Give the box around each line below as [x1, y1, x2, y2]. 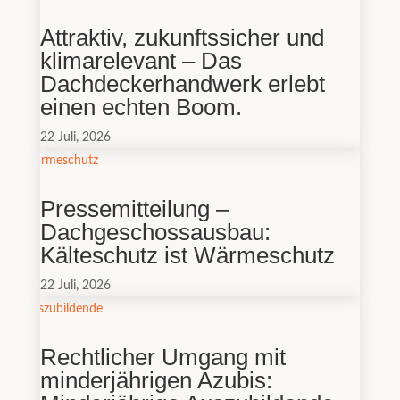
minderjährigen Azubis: [39, 366, 272, 394]
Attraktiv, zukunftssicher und [39, 23, 324, 51]
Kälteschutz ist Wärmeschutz [39, 241, 335, 269]
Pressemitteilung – [39, 195, 229, 222]
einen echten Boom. [39, 93, 242, 121]
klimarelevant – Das [39, 46, 242, 74]
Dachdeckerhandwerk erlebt [39, 70, 325, 97]
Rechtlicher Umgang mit [39, 343, 286, 371]
